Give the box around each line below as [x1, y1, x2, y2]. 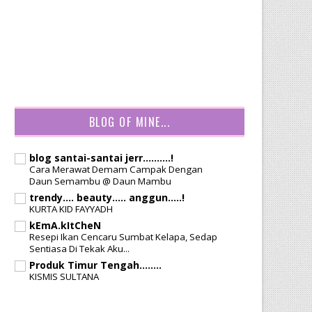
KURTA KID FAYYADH [29, 203, 113, 215]
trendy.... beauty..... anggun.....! [29, 191, 185, 204]
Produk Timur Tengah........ [29, 258, 162, 272]
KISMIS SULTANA [29, 270, 99, 283]
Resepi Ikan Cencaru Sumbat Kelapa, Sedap [29, 231, 217, 243]
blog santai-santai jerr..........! [29, 151, 173, 164]
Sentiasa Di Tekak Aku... [29, 242, 130, 255]
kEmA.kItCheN [29, 219, 101, 232]
